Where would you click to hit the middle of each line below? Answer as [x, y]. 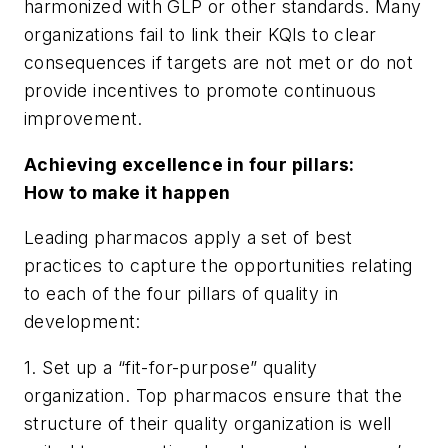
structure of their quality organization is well [208, 423]
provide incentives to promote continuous [200, 90]
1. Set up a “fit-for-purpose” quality [171, 367]
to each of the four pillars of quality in [181, 294]
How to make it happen [127, 192]
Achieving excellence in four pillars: [189, 164]
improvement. [83, 118]
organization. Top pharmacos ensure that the [213, 395]
